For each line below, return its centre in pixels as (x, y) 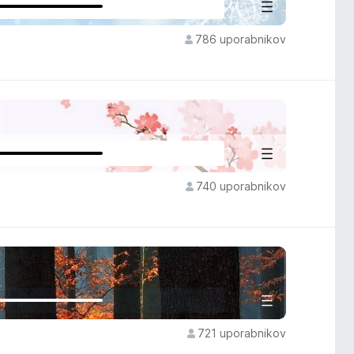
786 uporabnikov (240, 39)
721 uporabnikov (241, 333)
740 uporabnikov (241, 186)
